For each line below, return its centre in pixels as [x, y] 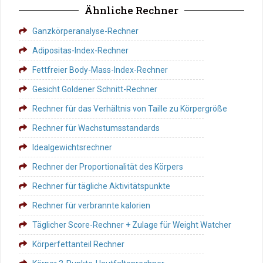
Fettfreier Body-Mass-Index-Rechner [100, 70]
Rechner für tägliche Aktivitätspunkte [101, 186]
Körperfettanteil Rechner [78, 244]
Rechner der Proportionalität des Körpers [107, 167]
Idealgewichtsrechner [72, 147]
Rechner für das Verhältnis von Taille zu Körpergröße [129, 109]
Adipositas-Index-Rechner [80, 50]
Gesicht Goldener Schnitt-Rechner [95, 89]
